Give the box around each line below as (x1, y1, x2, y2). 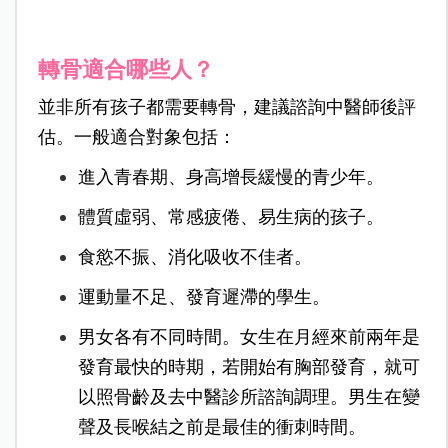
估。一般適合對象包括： (37, 127, 236, 148)
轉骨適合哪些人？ (37, 57, 214, 83)
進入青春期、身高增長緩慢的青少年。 (77, 167, 384, 188)
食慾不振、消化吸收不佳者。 (77, 247, 312, 268)
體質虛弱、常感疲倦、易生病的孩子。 (77, 207, 384, 228)
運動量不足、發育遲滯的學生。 (77, 287, 330, 308)
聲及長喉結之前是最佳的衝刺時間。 (77, 417, 366, 438)
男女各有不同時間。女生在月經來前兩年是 (77, 327, 420, 348)
